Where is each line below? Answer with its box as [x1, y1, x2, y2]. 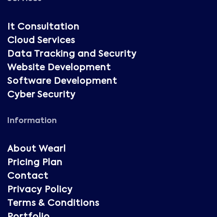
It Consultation [7, 23, 79, 32]
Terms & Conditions [7, 199, 99, 208]
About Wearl [7, 145, 66, 154]
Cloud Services [7, 36, 75, 46]
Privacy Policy [7, 186, 73, 195]
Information [7, 117, 57, 125]
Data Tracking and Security [7, 50, 137, 59]
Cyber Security [7, 91, 76, 100]
